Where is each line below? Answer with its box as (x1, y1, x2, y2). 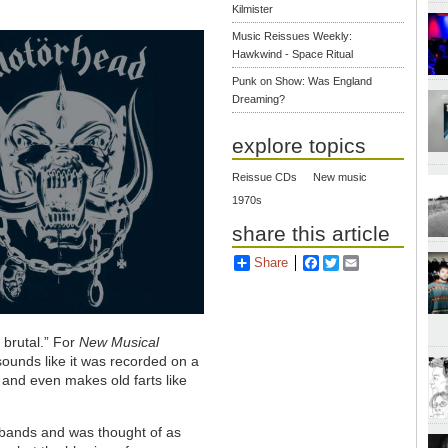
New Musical (79, 334, 160, 351)
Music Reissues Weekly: (232, 30, 353, 43)
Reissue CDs (232, 171, 298, 184)
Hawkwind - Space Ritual (232, 48, 354, 61)
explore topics (232, 134, 367, 158)
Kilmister (232, 3, 274, 16)
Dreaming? (232, 93, 286, 106)
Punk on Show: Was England (232, 75, 373, 88)
